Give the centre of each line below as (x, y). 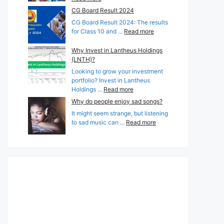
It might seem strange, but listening (120, 113)
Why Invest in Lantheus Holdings (117, 50)
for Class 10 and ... (98, 31)
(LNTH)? (83, 59)
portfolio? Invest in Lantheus (111, 80)
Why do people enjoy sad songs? (117, 101)
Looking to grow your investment (117, 71)
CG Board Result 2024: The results (120, 22)
